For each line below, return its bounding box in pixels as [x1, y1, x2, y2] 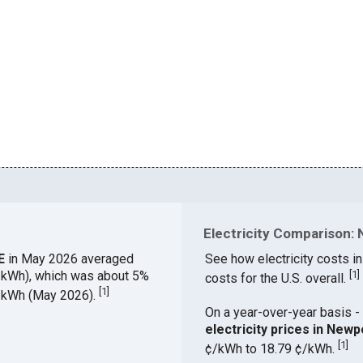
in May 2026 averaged [7, 251, 134, 267]
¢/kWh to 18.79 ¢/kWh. [204, 341, 338, 357]
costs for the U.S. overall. [204, 271, 349, 287]
